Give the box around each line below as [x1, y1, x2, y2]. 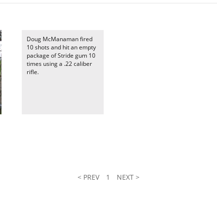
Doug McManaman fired [27, 35, 93, 43]
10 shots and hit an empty [27, 43, 96, 51]
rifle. [27, 68, 39, 76]
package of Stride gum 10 [27, 51, 95, 60]
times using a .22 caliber [27, 60, 92, 68]
